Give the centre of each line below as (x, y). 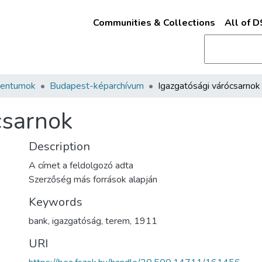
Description (59, 146)
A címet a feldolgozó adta (81, 166)
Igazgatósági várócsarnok (209, 86)
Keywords (56, 202)
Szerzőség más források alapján (93, 180)
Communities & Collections (154, 23)
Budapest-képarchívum (97, 86)
